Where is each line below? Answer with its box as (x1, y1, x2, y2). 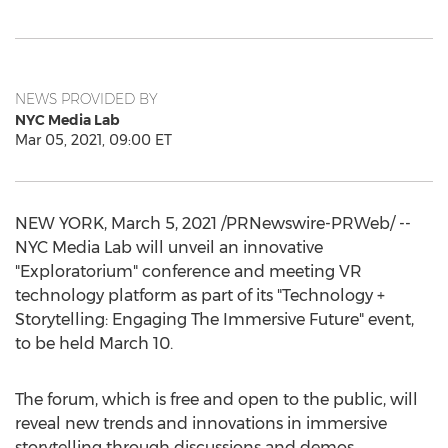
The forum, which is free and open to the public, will (15, 390, 418, 409)
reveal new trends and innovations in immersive (15, 414, 387, 433)
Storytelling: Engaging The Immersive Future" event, (15, 310, 414, 329)
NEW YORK (15, 214, 104, 233)
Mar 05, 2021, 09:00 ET (15, 131, 172, 149)
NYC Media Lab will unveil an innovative (15, 238, 323, 257)
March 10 (99, 334, 170, 353)
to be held (15, 334, 99, 353)
